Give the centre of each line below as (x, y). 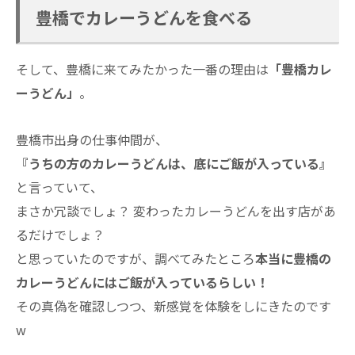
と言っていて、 (59, 187)
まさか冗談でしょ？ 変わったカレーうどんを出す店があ (176, 210)
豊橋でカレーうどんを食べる (144, 18)
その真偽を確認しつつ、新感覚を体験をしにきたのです (174, 305)
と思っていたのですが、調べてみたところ (136, 258)
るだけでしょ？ (60, 234)
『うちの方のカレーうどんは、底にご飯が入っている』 (174, 163)
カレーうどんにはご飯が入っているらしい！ (142, 282)
